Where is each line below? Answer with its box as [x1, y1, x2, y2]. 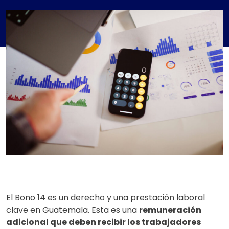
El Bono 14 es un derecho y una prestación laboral [6, 191, 205, 203]
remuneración [139, 203, 201, 216]
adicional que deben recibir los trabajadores [6, 216, 201, 228]
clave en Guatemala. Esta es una [6, 203, 139, 216]
